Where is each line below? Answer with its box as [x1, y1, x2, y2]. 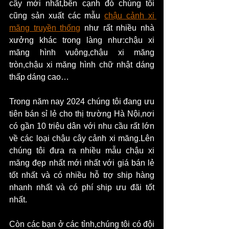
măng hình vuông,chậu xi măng [9, 48, 154, 57]
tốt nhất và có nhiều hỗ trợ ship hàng [9, 171, 154, 180]
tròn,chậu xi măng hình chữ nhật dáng [9, 60, 154, 70]
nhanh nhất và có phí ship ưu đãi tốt [9, 183, 154, 192]
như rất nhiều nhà [80, 24, 155, 33]
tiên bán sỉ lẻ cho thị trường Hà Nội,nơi [9, 109, 154, 119]
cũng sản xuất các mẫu [9, 11, 105, 20]
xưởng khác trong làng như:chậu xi [9, 36, 154, 45]
